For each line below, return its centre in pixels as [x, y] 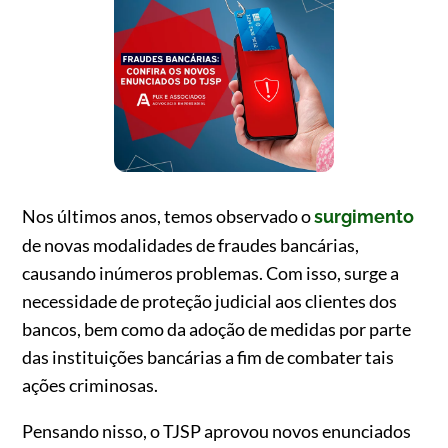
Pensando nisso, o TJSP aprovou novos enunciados [217, 431]
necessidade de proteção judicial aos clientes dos [210, 301]
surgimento [364, 216]
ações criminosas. [90, 385]
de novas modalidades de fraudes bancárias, [191, 245]
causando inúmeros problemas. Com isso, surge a [211, 273]
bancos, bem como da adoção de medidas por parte [217, 329]
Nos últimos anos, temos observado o [168, 216]
